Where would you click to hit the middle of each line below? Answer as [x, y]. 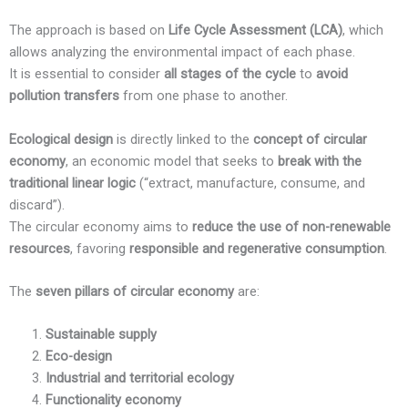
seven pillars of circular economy [135, 292]
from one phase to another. [204, 96]
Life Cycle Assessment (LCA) [255, 31]
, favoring [100, 248]
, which [363, 31]
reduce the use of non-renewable [291, 226]
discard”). [37, 204]
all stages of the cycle [230, 74]
